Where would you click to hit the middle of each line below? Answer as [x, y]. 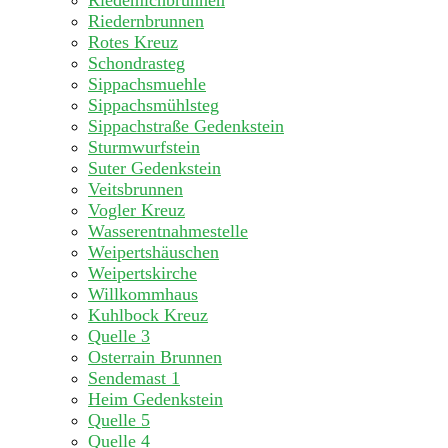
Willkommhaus [143, 294]
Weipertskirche [142, 273]
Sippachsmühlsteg [153, 105]
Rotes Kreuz [133, 42]
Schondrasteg [136, 63]
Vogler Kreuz [136, 210]
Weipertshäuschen [153, 252]
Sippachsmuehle [147, 84]
